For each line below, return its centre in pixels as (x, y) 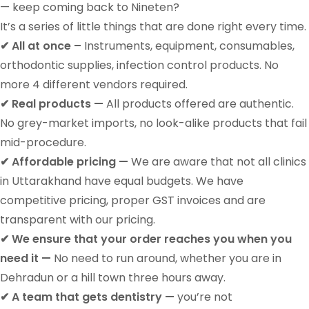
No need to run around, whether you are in (166, 258)
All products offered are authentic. (199, 103)
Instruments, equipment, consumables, (188, 46)
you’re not (203, 297)
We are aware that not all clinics (217, 161)
